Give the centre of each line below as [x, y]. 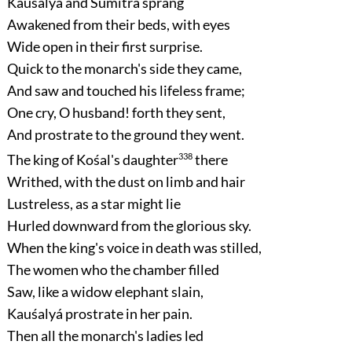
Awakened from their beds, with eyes [118, 25]
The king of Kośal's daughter [92, 160]
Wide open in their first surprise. [104, 47]
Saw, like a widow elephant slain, [105, 292]
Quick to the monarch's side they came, [124, 69]
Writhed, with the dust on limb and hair [126, 182]
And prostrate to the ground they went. [125, 135]
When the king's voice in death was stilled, [134, 248]
